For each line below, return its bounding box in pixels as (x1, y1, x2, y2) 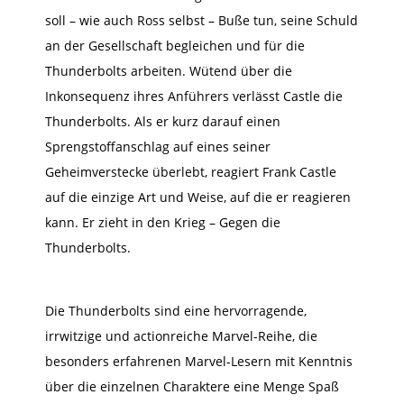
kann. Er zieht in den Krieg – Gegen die (45, 213, 280, 231)
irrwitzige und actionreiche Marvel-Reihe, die (45, 326, 317, 344)
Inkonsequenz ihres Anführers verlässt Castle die (45, 87, 343, 105)
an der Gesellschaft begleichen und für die (45, 36, 305, 54)
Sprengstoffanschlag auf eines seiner (45, 137, 271, 155)
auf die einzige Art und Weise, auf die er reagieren (45, 188, 351, 206)
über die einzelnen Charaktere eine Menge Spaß (45, 377, 339, 395)
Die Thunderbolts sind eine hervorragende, (45, 301, 307, 319)
